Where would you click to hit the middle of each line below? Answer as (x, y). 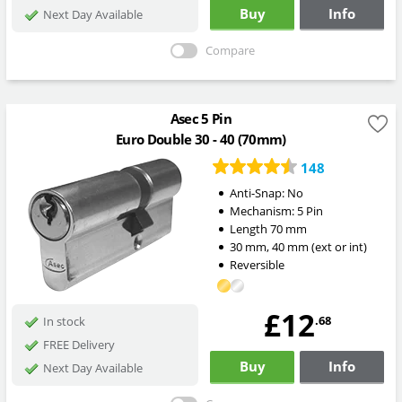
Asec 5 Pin (201, 119)
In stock (64, 321)
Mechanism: (263, 210)
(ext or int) (339, 246)
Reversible (257, 264)
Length (249, 228)
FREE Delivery (79, 344)
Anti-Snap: (258, 192)
